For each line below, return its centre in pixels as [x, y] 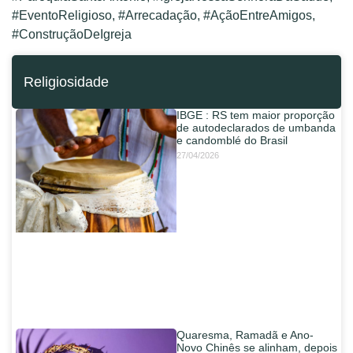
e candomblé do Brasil [232, 140]
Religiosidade [66, 82]
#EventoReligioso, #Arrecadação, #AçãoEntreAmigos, [163, 15]
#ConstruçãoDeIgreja [72, 34]
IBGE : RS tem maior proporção [256, 115]
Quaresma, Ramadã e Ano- [245, 335]
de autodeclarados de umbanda [256, 127]
